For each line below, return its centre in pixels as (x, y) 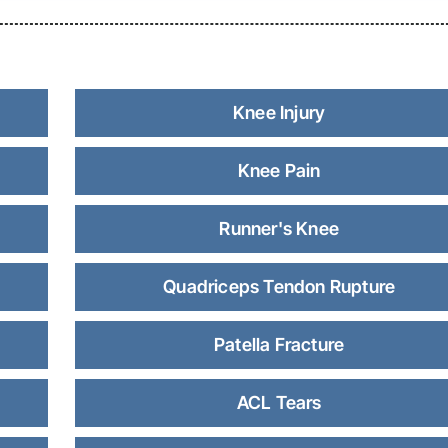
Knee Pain (279, 170)
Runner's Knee (279, 228)
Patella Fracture (279, 344)
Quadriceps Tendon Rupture (279, 286)
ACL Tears (279, 402)
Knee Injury (279, 112)
